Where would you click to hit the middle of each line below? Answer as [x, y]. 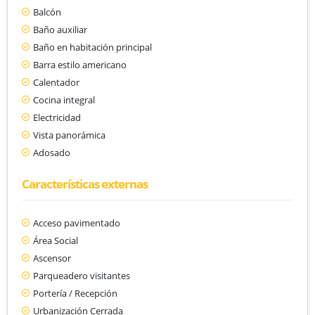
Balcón [47, 12]
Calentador [56, 82]
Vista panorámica [69, 135]
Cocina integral [64, 99]
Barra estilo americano [80, 64]
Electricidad [57, 117]
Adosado [52, 152]
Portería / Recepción [75, 293]
